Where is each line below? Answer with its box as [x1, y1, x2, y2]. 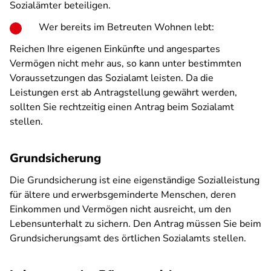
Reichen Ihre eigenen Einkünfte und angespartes [10, 42, 220, 56]
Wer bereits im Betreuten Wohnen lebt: [39, 21, 214, 34]
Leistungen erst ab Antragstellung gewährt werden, [10, 86, 237, 99]
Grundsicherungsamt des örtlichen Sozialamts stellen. [10, 232, 246, 245]
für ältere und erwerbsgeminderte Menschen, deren [10, 188, 236, 201]
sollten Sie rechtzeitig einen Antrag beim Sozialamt [10, 100, 234, 114]
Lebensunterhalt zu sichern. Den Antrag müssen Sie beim [10, 217, 261, 230]
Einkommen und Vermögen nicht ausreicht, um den [10, 203, 231, 216]
